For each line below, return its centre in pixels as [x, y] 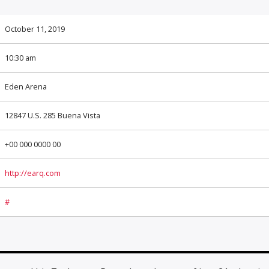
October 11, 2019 [35, 29]
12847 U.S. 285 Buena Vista [52, 116]
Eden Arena [26, 87]
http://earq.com [32, 173]
